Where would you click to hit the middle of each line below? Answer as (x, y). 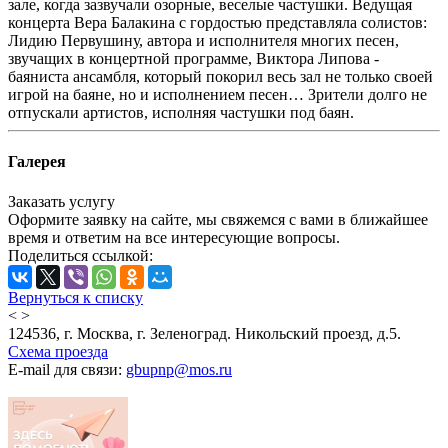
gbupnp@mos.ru (179, 369)
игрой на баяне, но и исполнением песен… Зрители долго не (217, 95)
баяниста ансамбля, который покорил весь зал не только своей (220, 77)
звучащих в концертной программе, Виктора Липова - (193, 59)
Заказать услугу (61, 201)
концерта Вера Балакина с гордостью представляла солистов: (217, 23)
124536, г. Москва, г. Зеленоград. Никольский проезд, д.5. (204, 333)
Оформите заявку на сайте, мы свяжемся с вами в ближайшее (218, 219)
